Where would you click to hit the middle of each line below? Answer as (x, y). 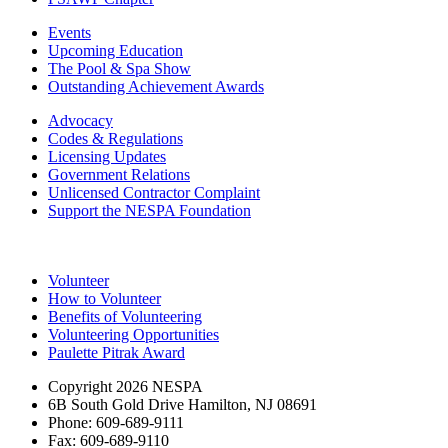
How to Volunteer (104, 299)
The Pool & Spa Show (119, 69)
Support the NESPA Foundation (149, 211)
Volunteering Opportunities (133, 335)
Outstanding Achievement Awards (156, 87)
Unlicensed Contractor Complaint (154, 193)
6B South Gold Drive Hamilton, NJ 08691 (182, 405)
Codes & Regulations (115, 139)
